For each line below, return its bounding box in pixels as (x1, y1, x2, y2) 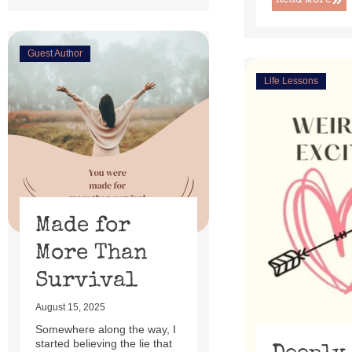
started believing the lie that (35, 336, 172, 350)
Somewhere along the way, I (35, 322, 176, 335)
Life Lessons (264, 75, 319, 87)
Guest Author (27, 48, 82, 60)
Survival (35, 269, 137, 292)
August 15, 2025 (35, 301, 105, 313)
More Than (35, 242, 148, 265)
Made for (35, 214, 130, 237)
